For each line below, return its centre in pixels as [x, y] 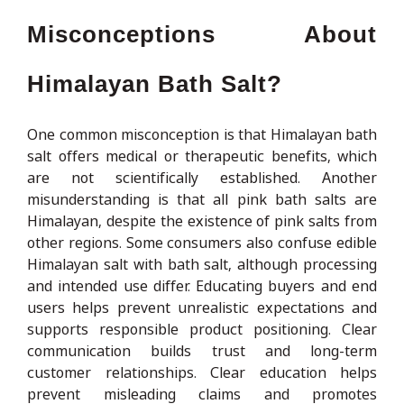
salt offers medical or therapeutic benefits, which [202, 156]
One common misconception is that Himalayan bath [202, 134]
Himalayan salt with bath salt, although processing [202, 264]
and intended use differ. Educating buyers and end [202, 285]
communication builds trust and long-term [202, 350]
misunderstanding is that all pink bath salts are [202, 199]
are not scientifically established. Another [202, 177]
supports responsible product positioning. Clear [202, 329]
